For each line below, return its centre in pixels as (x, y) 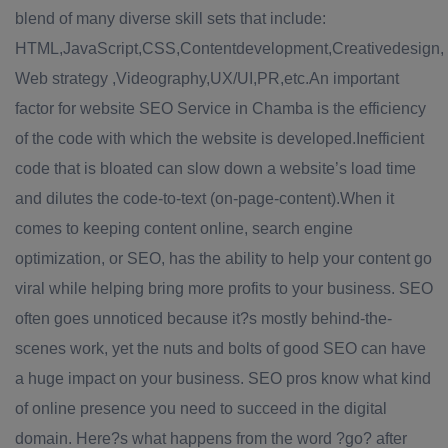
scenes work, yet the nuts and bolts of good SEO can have (220, 348)
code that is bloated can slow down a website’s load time (215, 168)
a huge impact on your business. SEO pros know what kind (223, 378)
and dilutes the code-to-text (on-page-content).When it (204, 198)
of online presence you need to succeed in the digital (201, 408)
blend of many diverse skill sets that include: (170, 18)
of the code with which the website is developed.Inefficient (219, 138)
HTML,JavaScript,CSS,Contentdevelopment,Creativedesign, (229, 48)
